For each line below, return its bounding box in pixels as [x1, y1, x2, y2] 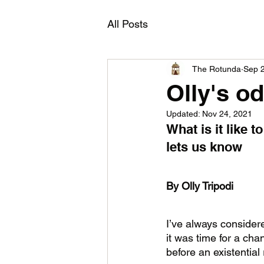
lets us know [166, 139, 246, 154]
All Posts [107, 17, 148, 30]
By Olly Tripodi [166, 180, 233, 192]
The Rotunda [192, 64, 241, 74]
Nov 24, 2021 [202, 109, 252, 118]
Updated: [166, 109, 202, 118]
